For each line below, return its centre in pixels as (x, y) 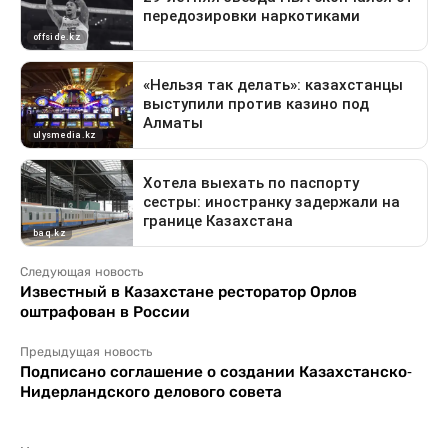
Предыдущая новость (86, 351)
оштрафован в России (105, 311)
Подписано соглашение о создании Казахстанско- (216, 371)
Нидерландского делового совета (151, 391)
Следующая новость (81, 271)
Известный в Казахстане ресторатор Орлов (188, 291)
